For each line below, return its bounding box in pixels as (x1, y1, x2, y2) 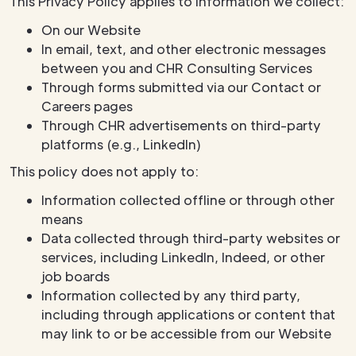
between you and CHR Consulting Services (41, 60, 312, 76)
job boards (41, 268, 110, 284)
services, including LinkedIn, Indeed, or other (41, 249, 325, 265)
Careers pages (41, 98, 133, 114)
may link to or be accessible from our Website (41, 325, 331, 342)
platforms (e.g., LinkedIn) (41, 136, 201, 153)
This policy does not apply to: (10, 163, 199, 180)
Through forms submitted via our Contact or (41, 79, 321, 95)
